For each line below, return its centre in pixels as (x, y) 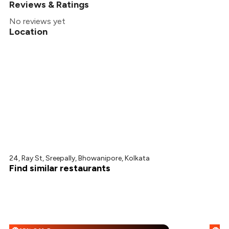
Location (29, 32)
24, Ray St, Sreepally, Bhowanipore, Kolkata (80, 158)
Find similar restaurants (60, 168)
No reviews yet (38, 21)
